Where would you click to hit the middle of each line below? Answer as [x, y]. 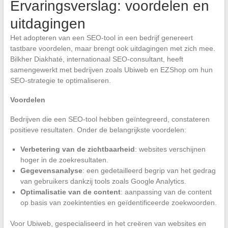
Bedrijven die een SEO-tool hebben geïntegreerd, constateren [110, 119]
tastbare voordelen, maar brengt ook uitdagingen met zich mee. [112, 49]
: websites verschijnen [170, 149]
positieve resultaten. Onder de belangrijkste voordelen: [98, 130]
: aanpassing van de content [166, 192]
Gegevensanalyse [51, 171]
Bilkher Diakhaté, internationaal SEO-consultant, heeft [96, 59]
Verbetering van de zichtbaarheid [77, 149]
